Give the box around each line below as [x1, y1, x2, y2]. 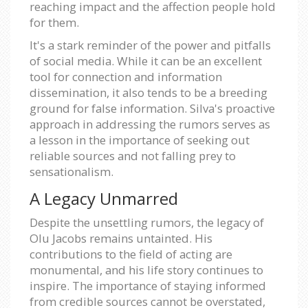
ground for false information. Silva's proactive [30, 100, 275, 116]
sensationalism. [30, 163, 113, 179]
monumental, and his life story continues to [30, 261, 263, 278]
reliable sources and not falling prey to [30, 147, 236, 164]
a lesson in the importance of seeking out [30, 131, 250, 148]
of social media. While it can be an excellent [30, 52, 262, 69]
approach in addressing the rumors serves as [30, 115, 270, 132]
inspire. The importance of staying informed [30, 277, 266, 294]
